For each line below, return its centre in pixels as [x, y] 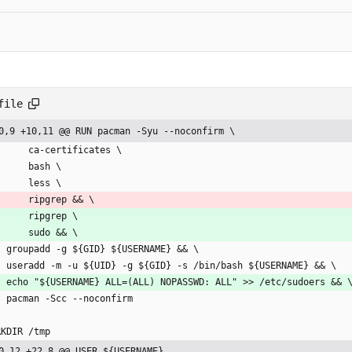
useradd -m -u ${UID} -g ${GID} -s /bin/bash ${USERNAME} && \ [171, 266]
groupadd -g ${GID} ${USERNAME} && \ [103, 249]
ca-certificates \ [75, 150]
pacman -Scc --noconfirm [70, 299]
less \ [45, 183]
